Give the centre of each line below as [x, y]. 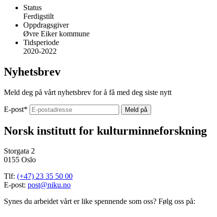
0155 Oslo [20, 160]
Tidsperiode [41, 42]
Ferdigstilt [39, 16]
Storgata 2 [19, 151]
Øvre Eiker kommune [56, 33]
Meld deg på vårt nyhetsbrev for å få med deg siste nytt [88, 92]
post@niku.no [49, 185]
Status [32, 7]
